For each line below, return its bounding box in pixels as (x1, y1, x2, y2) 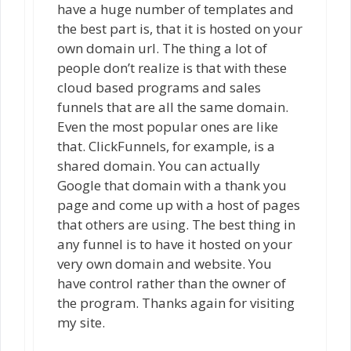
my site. (57, 313, 108, 332)
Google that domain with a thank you (57, 176, 287, 195)
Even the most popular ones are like (57, 118, 278, 136)
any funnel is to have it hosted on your (57, 235, 292, 254)
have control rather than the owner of (57, 274, 286, 293)
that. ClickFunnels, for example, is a (57, 137, 275, 156)
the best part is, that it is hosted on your (57, 20, 302, 38)
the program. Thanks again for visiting (57, 294, 295, 313)
